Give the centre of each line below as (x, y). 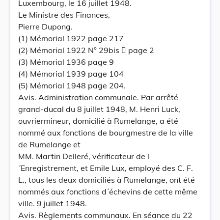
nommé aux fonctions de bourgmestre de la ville (106, 133)
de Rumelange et (49, 144)
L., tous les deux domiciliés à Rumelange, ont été (107, 180)
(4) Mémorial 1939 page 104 (71, 74)
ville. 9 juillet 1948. (53, 203)
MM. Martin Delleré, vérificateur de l (84, 156)
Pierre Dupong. (45, 27)
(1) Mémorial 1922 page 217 (71, 38)
